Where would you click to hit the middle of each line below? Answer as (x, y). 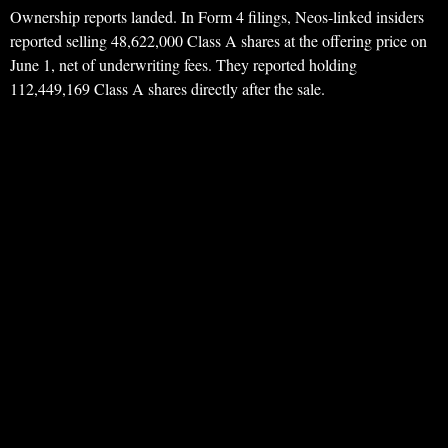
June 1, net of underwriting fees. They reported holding (183, 65)
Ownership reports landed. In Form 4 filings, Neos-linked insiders (217, 17)
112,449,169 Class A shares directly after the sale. (167, 89)
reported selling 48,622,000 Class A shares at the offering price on (218, 41)
